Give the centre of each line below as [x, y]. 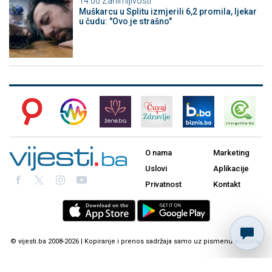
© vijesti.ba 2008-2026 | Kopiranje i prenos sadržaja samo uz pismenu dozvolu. [136, 242]
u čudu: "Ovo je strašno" [125, 21]
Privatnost [163, 185]
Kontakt [227, 185]
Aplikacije [231, 169]
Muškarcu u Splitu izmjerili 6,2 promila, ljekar [168, 11]
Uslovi [156, 169]
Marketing [231, 153]
